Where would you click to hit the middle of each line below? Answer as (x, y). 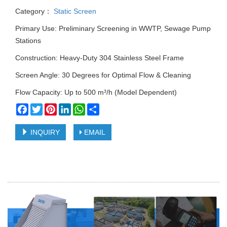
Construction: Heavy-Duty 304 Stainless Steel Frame (100, 58)
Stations (28, 41)
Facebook (44, 108)
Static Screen (74, 11)
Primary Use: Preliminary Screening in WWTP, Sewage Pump (113, 29)
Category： (33, 11)
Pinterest (71, 108)
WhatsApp (102, 108)
